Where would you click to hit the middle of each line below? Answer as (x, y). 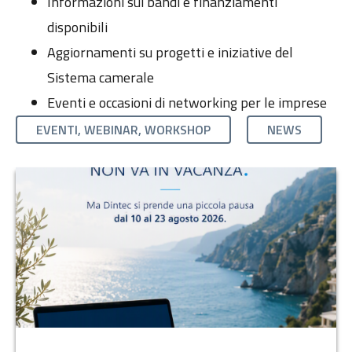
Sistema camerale (101, 78)
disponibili (77, 27)
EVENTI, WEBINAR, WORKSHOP (123, 130)
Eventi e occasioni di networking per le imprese (187, 103)
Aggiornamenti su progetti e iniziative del (170, 53)
